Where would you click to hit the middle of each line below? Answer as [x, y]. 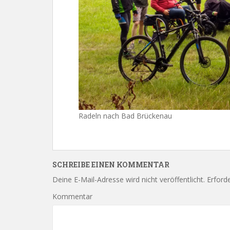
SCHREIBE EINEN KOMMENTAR [111, 164]
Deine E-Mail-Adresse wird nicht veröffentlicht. [129, 179]
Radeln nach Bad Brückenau [125, 116]
